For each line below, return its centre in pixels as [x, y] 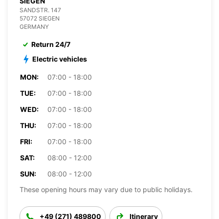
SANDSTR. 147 [40, 10]
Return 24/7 [51, 44]
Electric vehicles [60, 59]
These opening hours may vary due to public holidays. [106, 189]
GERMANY [34, 26]
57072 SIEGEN [40, 18]
